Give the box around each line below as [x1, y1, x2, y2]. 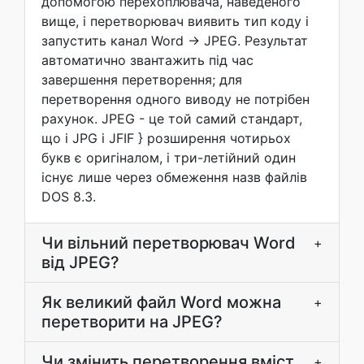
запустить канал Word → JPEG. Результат [41, 32, 308, 49]
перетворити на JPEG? [41, 312, 223, 331]
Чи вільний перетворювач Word [41, 233, 296, 253]
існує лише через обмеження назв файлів [41, 169, 307, 185]
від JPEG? [41, 253, 119, 272]
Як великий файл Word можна [41, 292, 281, 312]
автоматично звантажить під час [41, 52, 253, 68]
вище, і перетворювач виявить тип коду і [41, 13, 309, 29]
